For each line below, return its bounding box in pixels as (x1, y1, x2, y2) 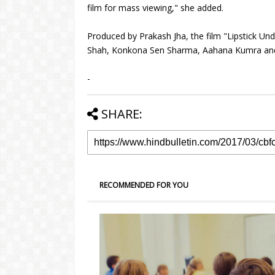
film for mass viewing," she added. (87, 2, 223, 14)
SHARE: (101, 106, 142, 122)
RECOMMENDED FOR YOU (99, 180, 188, 190)
